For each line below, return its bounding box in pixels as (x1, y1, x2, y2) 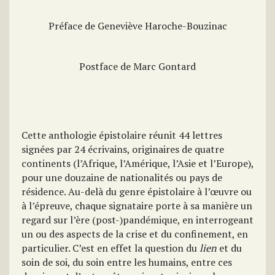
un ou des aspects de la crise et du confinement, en (21, 227, 248, 241)
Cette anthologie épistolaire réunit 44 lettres (21, 128, 222, 142)
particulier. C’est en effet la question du (21, 241, 197, 255)
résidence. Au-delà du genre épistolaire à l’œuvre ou (21, 185, 252, 198)
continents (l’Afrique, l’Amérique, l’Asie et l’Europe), (21, 157, 254, 170)
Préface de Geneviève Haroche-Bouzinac (48, 19, 227, 33)
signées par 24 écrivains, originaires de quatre (21, 142, 224, 156)
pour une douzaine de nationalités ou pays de (21, 171, 222, 184)
